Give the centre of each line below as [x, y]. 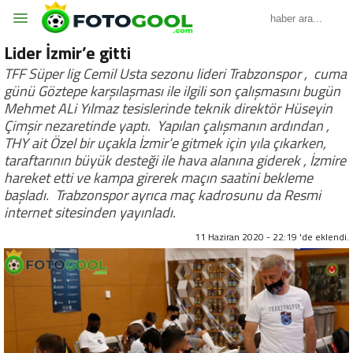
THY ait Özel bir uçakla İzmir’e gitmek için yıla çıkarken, [167, 143]
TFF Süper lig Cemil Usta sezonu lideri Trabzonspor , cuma [175, 74]
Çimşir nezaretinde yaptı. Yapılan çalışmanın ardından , [168, 126]
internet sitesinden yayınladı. [90, 212]
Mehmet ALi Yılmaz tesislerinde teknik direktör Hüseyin [168, 108]
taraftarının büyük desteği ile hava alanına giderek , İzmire [175, 160]
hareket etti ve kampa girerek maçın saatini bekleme [158, 178]
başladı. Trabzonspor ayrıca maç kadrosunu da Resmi [162, 195]
